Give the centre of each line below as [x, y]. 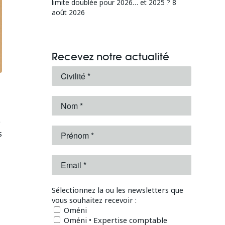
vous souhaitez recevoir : [94, 200]
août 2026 [69, 12]
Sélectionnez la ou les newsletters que [118, 190]
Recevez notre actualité [111, 57]
